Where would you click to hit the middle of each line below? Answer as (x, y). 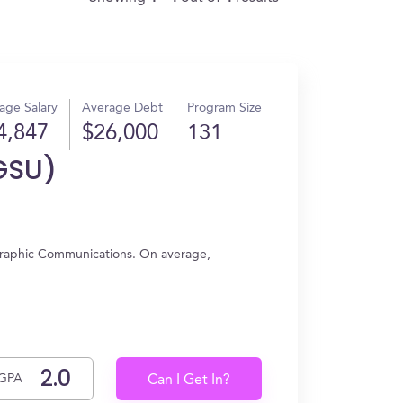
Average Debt (122, 108)
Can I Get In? (189, 381)
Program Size (224, 108)
